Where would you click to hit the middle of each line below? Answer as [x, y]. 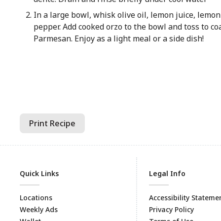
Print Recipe [52, 123]
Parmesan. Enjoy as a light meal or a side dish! [118, 38]
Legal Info [167, 173]
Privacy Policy [171, 209]
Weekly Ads [39, 209]
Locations [36, 198]
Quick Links [39, 173]
